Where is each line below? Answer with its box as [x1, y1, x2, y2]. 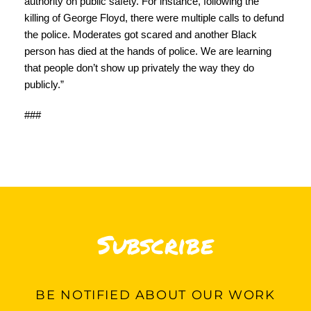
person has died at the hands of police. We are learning [24, 45, 272, 58]
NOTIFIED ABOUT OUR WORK [56, 287, 276, 303]
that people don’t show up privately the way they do [24, 62, 255, 74]
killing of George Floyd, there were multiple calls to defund [24, 12, 285, 24]
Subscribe [96, 226, 214, 262]
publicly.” [24, 78, 65, 91]
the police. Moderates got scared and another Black [24, 28, 258, 41]
